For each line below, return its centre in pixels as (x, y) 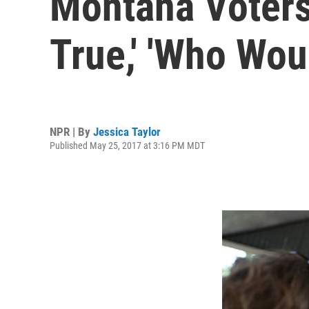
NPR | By (71, 131)
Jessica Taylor (127, 131)
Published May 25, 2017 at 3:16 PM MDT (127, 145)
